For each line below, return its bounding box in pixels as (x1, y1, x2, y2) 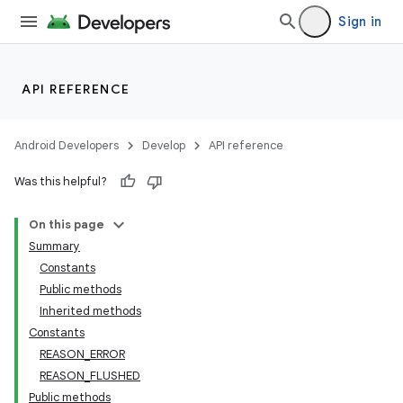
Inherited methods (40, 303, 141, 318)
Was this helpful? (14, 174, 107, 189)
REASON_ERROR (40, 346, 125, 362)
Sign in (338, 13, 381, 30)
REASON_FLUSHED (40, 368, 140, 383)
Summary (29, 238, 80, 254)
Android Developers (14, 138, 119, 153)
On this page (29, 217, 104, 232)
